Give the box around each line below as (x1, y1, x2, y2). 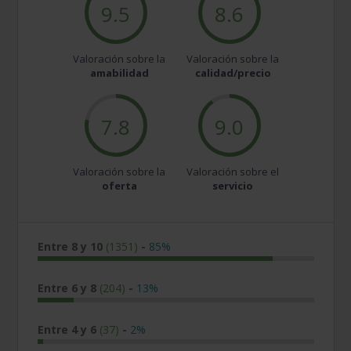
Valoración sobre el (186, 165, 280, 179)
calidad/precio (194, 66, 271, 81)
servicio (212, 179, 254, 194)
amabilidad (89, 66, 149, 81)
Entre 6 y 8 (38, 280, 100, 296)
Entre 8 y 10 (38, 239, 107, 255)
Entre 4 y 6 (38, 322, 100, 338)
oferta (101, 179, 137, 194)
